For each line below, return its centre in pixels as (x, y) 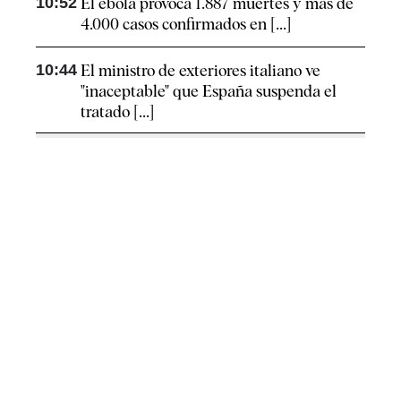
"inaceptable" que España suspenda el (209, 91)
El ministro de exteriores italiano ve (200, 71)
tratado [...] (117, 112)
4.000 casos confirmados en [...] (186, 24)
